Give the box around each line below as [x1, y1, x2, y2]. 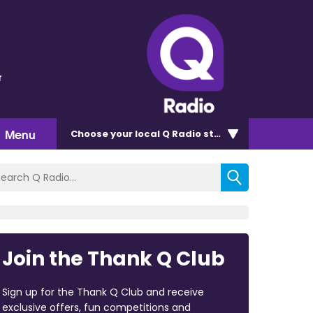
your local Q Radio [110, 126, 201, 140]
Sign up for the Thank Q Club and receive [1, 284, 204, 299]
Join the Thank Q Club [1, 245, 225, 272]
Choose [71, 126, 110, 140]
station [201, 126, 241, 140]
